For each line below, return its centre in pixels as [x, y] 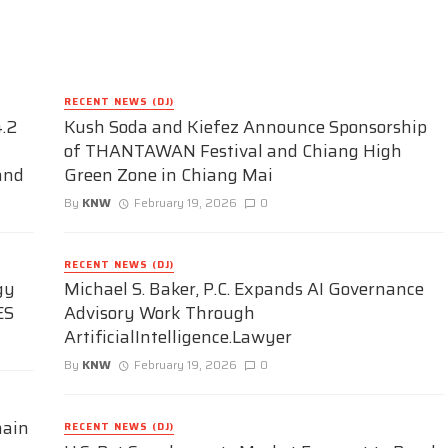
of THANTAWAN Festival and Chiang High [233, 150]
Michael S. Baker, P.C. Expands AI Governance [244, 289]
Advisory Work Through [159, 313]
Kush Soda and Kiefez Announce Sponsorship [245, 126]
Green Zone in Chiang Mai [168, 174]
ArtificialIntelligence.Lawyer [178, 337]
